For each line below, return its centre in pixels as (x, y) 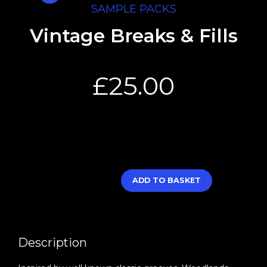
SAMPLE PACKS (133, 9)
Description (52, 242)
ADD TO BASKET (167, 180)
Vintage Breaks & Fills (133, 35)
